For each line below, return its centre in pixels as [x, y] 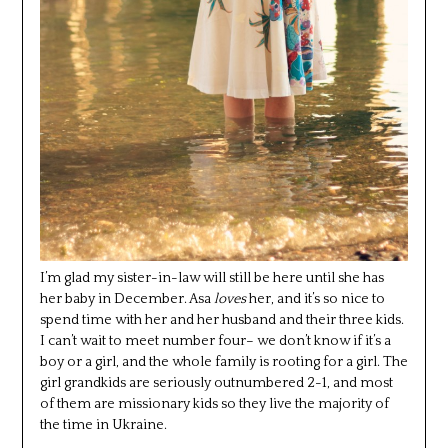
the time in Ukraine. [103, 425]
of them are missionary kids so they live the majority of [214, 404]
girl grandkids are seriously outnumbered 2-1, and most [216, 383]
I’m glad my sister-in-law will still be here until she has [211, 278]
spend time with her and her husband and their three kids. [221, 320]
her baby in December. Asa [126, 299]
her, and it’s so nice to [315, 299]
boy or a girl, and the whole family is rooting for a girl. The [223, 362]
